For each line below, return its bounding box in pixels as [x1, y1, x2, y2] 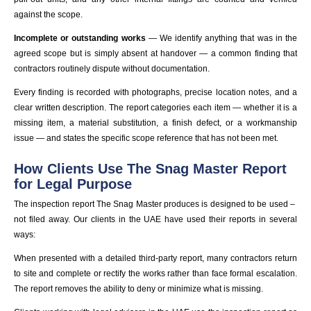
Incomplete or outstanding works [14, 33, 146, 44]
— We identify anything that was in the [145, 33, 298, 44]
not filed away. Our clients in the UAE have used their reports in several [14, 215, 297, 225]
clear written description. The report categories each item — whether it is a [14, 103, 297, 113]
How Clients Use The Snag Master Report [14, 161, 287, 177]
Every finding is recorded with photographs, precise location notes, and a [14, 87, 297, 98]
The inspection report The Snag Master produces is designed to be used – [14, 199, 297, 210]
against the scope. [14, 10, 83, 20]
